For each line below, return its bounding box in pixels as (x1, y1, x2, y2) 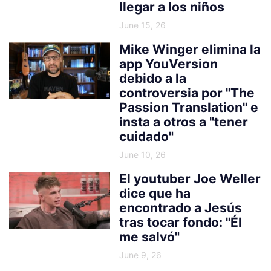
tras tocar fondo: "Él (119, 214, 243, 230)
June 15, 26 (119, 19, 166, 30)
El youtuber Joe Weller (119, 171, 261, 186)
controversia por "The (119, 85, 255, 100)
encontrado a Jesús (119, 200, 243, 215)
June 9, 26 (119, 249, 162, 260)
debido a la (119, 70, 187, 86)
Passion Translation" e (119, 99, 259, 115)
